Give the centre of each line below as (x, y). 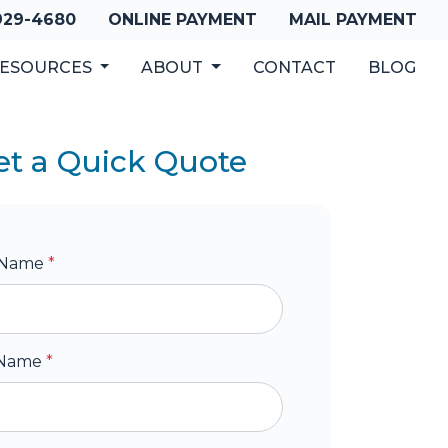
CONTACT (294, 67)
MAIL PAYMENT (353, 19)
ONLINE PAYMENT (182, 19)
